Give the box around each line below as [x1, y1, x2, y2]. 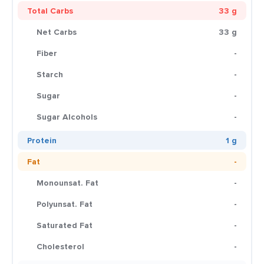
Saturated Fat [37, 219, 93, 231]
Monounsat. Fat [37, 177, 98, 189]
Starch [37, 68, 63, 80]
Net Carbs [37, 26, 77, 38]
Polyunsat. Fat [37, 198, 93, 210]
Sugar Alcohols [37, 111, 97, 123]
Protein [27, 134, 57, 146]
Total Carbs [27, 5, 73, 16]
